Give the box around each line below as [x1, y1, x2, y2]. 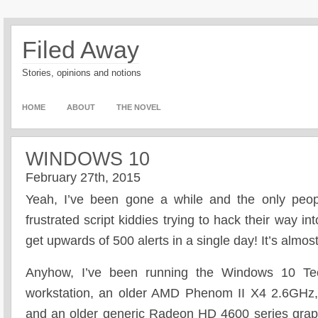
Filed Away [22, 36, 139, 63]
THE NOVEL [116, 103, 161, 111]
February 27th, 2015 [26, 170, 141, 185]
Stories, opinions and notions [22, 67, 141, 78]
